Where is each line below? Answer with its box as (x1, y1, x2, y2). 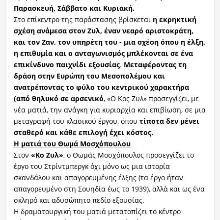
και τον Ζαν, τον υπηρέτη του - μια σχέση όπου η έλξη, (13, 37, 205, 47)
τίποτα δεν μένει (139, 116, 199, 126)
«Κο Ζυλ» (30, 150, 63, 160)
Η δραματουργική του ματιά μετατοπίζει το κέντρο (13, 206, 181, 216)
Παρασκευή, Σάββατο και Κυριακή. (13, 3, 135, 13)
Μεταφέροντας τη (123, 59, 187, 69)
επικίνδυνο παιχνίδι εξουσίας (13, 59, 120, 69)
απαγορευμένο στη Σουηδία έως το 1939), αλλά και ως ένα (13, 184, 205, 193)
